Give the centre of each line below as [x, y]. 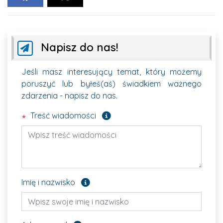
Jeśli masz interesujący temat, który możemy [111, 71]
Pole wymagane [137, 114]
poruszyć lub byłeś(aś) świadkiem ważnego [111, 83]
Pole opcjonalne [116, 180]
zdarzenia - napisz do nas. [69, 95]
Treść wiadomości [62, 115]
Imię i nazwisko [48, 182]
